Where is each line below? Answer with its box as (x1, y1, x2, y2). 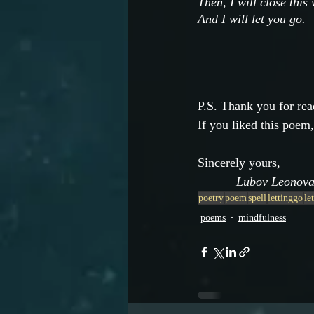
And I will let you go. (198, 12, 306, 27)
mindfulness (238, 212, 286, 223)
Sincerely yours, (198, 156, 280, 170)
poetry (198, 193, 224, 204)
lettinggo (268, 193, 303, 204)
